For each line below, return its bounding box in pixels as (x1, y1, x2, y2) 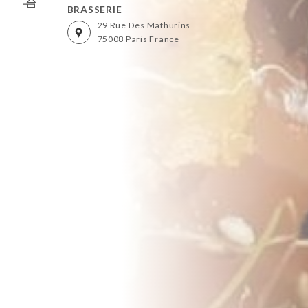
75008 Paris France (97, 34, 179, 45)
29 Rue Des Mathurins (97, 20, 191, 31)
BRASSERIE (67, 3, 122, 15)
